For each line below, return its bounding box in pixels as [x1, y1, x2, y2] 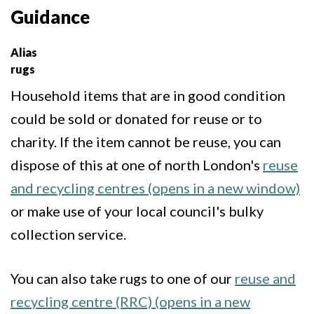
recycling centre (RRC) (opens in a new [11, 292, 250, 310]
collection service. [11, 225, 126, 243]
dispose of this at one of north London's [11, 156, 263, 173]
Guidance [11, 5, 90, 28]
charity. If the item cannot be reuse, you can [11, 132, 281, 150]
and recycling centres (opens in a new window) [11, 179, 300, 196]
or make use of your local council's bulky [11, 202, 264, 219]
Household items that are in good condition [11, 86, 285, 104]
